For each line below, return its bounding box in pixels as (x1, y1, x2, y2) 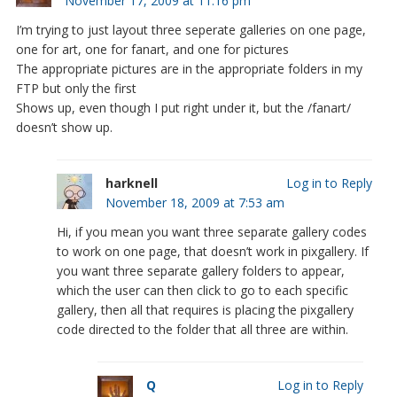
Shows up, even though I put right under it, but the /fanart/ (15, 98, 351, 116)
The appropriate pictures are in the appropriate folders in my (15, 59, 362, 77)
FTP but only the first (15, 79, 136, 97)
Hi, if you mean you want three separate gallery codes (56, 222, 367, 240)
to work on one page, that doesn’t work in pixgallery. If (56, 242, 369, 260)
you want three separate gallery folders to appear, (56, 261, 345, 279)
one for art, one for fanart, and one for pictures (15, 40, 289, 58)
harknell (105, 174, 158, 191)
